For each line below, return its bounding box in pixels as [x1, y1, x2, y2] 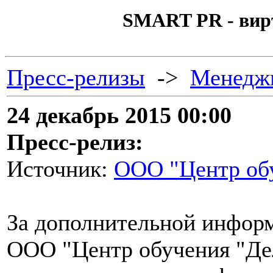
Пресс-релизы [7, 65, 145, 90]
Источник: [7, 156, 114, 182]
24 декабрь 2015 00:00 [7, 102, 232, 128]
